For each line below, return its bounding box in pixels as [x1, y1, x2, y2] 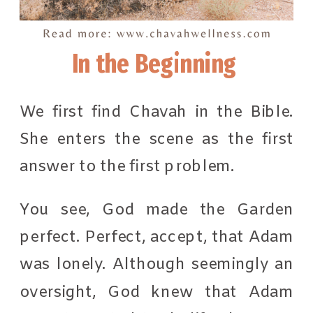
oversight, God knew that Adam [20, 282, 294, 303]
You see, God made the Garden [20, 199, 294, 220]
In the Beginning [71, 48, 242, 80]
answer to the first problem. [20, 156, 239, 177]
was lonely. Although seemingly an [20, 254, 294, 275]
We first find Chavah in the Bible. [20, 101, 294, 122]
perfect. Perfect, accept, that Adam [20, 226, 294, 248]
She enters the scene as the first [20, 129, 294, 150]
